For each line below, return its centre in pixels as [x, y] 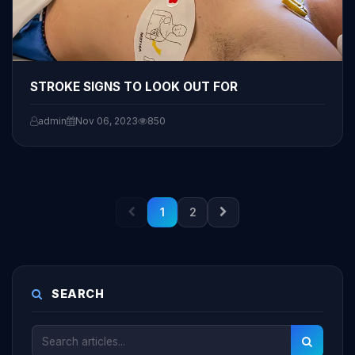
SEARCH [76, 293]
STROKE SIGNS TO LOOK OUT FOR [134, 86]
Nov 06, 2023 [107, 120]
